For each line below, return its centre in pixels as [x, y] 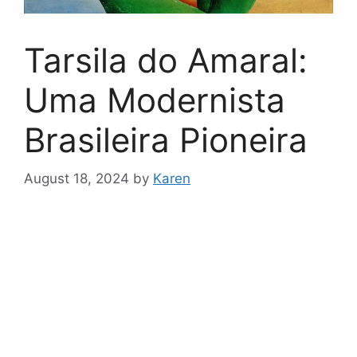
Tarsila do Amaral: [166, 60]
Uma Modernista [155, 100]
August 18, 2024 [76, 179]
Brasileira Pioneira [166, 139]
